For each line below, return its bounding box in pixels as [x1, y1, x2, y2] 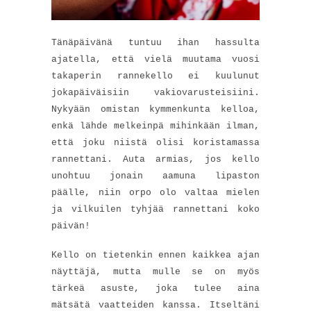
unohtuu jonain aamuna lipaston [51, 171, 260, 182]
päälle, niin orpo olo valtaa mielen [51, 187, 260, 199]
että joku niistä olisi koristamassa [51, 137, 260, 149]
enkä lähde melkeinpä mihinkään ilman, [51, 121, 260, 132]
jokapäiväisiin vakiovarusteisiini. [51, 87, 260, 99]
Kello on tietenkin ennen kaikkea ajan [51, 250, 260, 261]
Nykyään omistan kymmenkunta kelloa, [51, 104, 260, 115]
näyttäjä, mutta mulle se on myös [51, 267, 260, 278]
